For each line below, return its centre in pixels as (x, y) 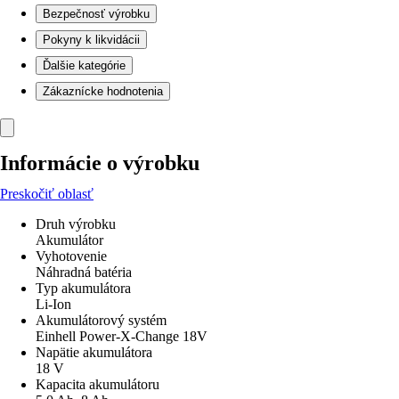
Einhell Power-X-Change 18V (122, 336)
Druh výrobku (76, 224)
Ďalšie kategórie (84, 65)
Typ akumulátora (83, 288)
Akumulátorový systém (101, 320)
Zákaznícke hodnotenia (103, 91)
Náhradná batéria (84, 272)
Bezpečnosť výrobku (96, 14)
